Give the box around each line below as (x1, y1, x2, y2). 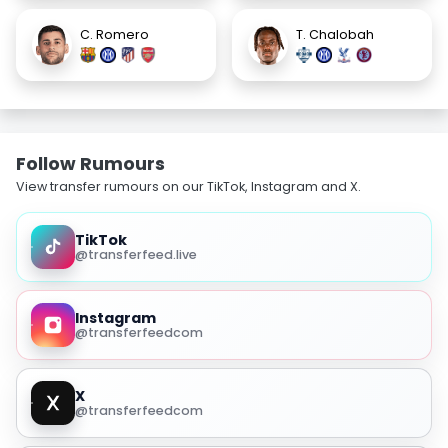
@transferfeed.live (74, 246, 197, 264)
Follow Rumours (16, 151, 165, 177)
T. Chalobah (296, 25, 374, 43)
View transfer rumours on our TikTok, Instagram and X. (16, 178, 361, 196)
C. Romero (80, 25, 149, 43)
